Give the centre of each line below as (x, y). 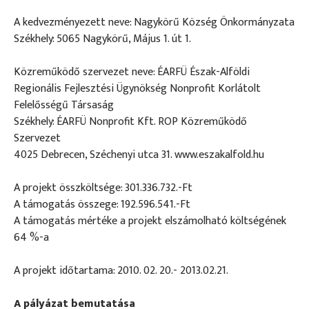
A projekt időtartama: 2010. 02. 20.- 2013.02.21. (121, 270)
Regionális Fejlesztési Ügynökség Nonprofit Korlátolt (137, 88)
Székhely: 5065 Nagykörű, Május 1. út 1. (102, 39)
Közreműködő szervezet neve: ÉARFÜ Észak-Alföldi (132, 72)
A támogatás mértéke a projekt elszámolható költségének (150, 221)
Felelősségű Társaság (64, 105)
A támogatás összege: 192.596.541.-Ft (102, 204)
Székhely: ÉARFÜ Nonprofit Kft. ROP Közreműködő (130, 121)
